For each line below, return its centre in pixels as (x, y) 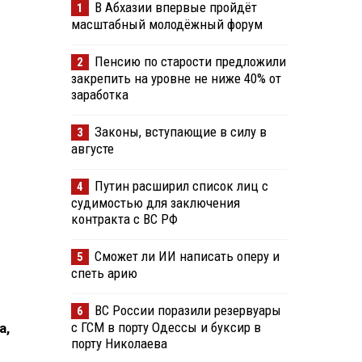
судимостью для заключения (155, 203)
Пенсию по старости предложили (190, 62)
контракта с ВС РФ (124, 219)
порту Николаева (119, 344)
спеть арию (104, 274)
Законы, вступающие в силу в (180, 132)
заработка (99, 95)
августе (92, 149)
